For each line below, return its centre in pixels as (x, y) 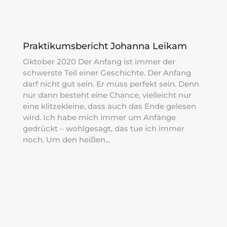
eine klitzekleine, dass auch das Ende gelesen (109, 106)
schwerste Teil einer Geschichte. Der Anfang (107, 72)
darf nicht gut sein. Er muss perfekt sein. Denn (111, 84)
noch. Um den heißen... (66, 139)
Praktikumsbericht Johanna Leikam (105, 46)
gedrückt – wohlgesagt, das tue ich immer (103, 128)
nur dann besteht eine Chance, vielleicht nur (107, 95)
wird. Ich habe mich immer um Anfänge (99, 117)
